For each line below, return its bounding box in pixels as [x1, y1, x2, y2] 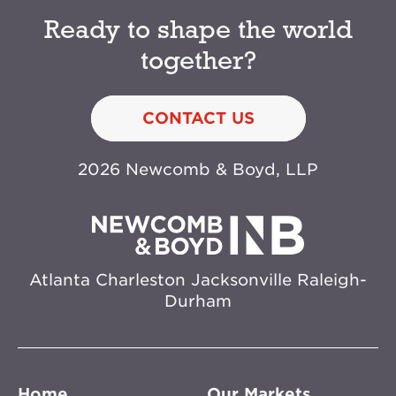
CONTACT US [141, 109, 255, 128]
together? [140, 49, 256, 77]
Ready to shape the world [43, 18, 353, 46]
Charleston [90, 270, 186, 289]
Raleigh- [292, 270, 367, 289]
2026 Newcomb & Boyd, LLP [78, 160, 318, 179]
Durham [164, 292, 232, 310]
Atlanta [29, 270, 90, 289]
